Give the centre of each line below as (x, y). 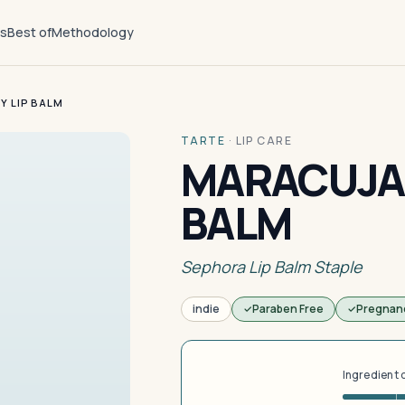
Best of (30, 32)
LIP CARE (264, 141)
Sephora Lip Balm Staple (272, 267)
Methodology (93, 32)
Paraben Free (288, 309)
